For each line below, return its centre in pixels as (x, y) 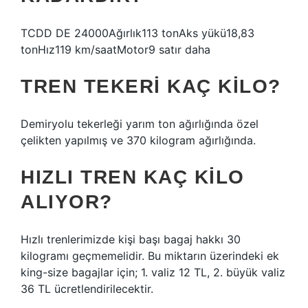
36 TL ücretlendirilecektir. (87, 289)
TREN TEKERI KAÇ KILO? (151, 86)
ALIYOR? (67, 202)
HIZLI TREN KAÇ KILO (133, 177)
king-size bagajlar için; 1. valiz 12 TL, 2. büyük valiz (153, 272)
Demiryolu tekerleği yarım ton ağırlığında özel (140, 124)
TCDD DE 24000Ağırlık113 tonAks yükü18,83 (137, 33)
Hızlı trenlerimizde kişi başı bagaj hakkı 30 (131, 239)
